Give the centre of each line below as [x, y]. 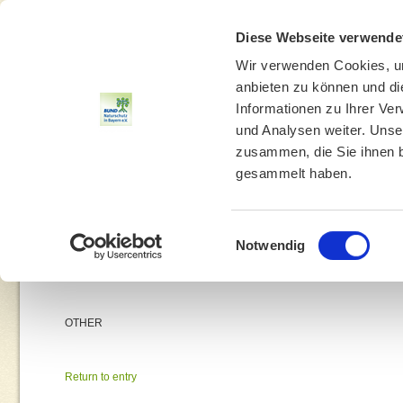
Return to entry [101, 377]
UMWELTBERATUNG [337, 206]
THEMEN [89, 206]
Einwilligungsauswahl [298, 234]
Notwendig [271, 245]
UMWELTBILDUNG [198, 206]
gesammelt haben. [294, 174]
